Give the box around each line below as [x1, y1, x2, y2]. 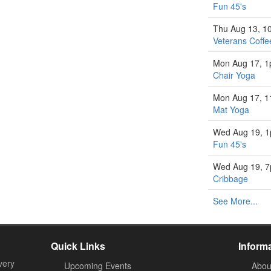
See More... [213, 195, 258, 207]
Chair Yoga [213, 69, 255, 81]
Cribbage [213, 172, 248, 184]
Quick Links [51, 239, 105, 253]
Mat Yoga [213, 103, 249, 116]
